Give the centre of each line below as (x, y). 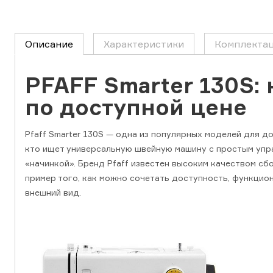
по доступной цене (136, 108)
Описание (49, 44)
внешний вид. (53, 193)
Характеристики (144, 44)
